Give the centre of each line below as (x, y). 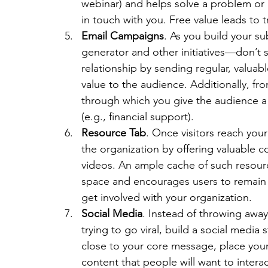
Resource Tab (114, 133)
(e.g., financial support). (138, 117)
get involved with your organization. (167, 197)
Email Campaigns (123, 36)
